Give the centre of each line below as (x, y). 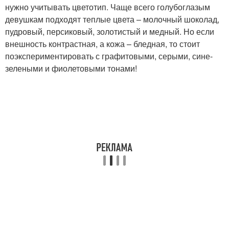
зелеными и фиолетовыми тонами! (71, 68)
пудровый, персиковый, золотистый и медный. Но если (110, 31)
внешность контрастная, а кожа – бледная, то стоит (102, 43)
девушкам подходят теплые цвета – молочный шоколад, (112, 19)
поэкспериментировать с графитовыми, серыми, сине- (109, 56)
